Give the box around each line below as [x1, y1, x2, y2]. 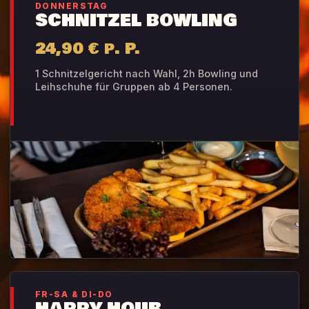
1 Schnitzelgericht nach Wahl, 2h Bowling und [35, 68, 258, 80]
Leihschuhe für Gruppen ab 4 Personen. [35, 81, 232, 93]
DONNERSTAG [35, 1, 108, 12]
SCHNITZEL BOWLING [35, 8, 237, 34]
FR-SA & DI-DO [35, 290, 113, 300]
